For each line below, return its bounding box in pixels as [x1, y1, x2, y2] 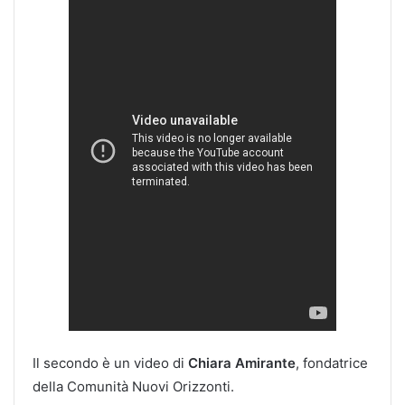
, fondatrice [296, 353, 368, 372]
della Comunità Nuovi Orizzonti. [33, 377, 234, 395]
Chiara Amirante [188, 353, 296, 372]
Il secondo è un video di [33, 353, 188, 372]
